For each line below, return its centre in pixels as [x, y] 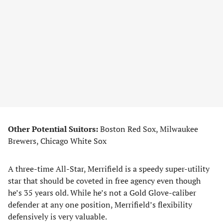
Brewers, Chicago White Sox [57, 141]
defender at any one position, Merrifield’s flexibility [100, 205]
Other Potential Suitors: [53, 129]
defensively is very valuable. [57, 217]
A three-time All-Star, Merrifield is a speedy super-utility [109, 169]
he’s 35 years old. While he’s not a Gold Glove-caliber [102, 193]
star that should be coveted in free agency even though [104, 181]
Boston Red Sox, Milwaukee [148, 129]
